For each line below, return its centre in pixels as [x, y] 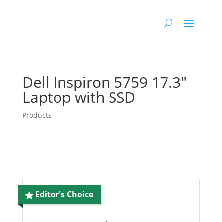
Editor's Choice [63, 194]
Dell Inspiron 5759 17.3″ [104, 82]
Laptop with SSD [79, 97]
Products [37, 115]
